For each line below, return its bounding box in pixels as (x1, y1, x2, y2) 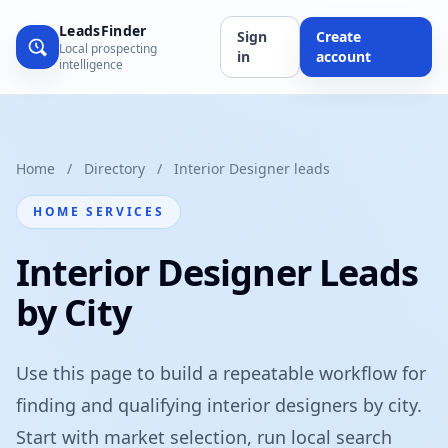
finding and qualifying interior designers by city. (16, 393, 422, 417)
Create (315, 27, 361, 46)
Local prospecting (58, 40, 157, 57)
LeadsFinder (58, 21, 147, 40)
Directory (84, 159, 145, 178)
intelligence (58, 56, 123, 73)
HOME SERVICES (33, 203, 165, 220)
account (315, 47, 371, 66)
